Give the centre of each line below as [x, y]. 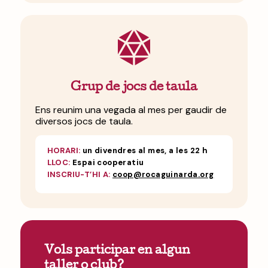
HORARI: [64, 150]
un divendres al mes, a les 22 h [144, 150]
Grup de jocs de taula [134, 88]
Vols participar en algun [117, 251]
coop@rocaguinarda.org [163, 174]
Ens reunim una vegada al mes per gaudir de [131, 110]
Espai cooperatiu [107, 162]
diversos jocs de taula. [84, 121]
